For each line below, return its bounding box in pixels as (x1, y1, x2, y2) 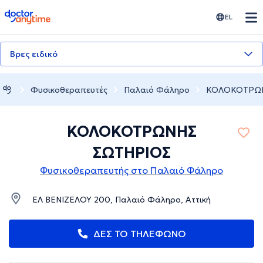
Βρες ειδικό (10, 49, 58, 59)
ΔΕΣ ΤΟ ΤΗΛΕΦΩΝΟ (93, 228, 186, 240)
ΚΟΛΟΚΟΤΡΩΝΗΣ (66, 122, 197, 141)
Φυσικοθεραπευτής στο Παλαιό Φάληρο (40, 164, 223, 177)
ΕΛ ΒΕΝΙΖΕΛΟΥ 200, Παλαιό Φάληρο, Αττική (32, 194, 211, 205)
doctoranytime (4, 8, 70, 20)
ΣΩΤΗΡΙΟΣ (92, 143, 171, 163)
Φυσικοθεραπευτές (31, 84, 107, 95)
